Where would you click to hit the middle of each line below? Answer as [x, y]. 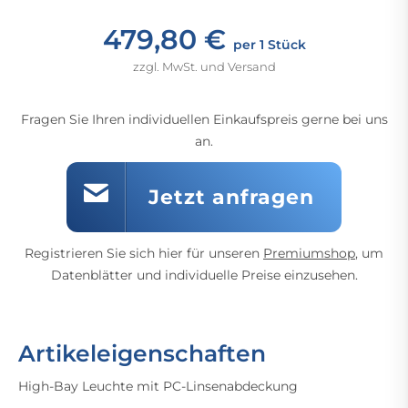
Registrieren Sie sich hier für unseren [144, 253]
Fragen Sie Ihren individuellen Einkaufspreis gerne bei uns [204, 119]
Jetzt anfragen [231, 197]
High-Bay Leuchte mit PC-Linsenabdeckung [158, 386]
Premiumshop [309, 253]
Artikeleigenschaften [142, 353]
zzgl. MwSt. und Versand [204, 66]
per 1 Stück [269, 45]
